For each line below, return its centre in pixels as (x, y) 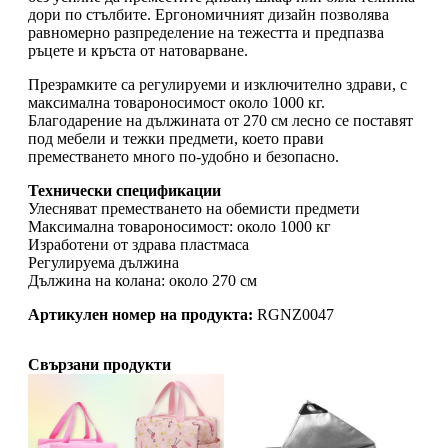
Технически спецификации (124, 191)
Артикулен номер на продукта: (140, 315)
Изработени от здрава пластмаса (138, 245)
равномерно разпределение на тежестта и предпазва (206, 33)
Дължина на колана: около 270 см (142, 281)
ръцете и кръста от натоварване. (138, 51)
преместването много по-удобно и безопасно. (183, 157)
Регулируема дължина (103, 263)
